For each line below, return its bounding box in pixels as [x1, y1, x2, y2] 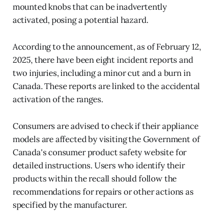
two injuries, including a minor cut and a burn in [12, 67, 191, 78]
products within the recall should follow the [12, 173, 177, 184]
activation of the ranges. [12, 93, 103, 105]
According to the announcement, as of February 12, [12, 41, 201, 52]
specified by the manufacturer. [12, 199, 127, 210]
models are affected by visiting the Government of [12, 133, 200, 145]
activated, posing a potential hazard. [12, 14, 148, 25]
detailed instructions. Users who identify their [12, 160, 185, 171]
